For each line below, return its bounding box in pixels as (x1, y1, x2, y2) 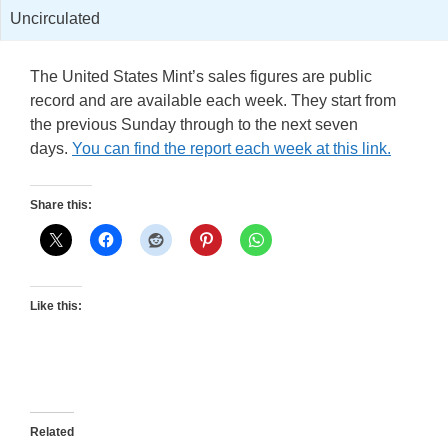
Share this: (30, 198, 92, 213)
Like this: (30, 299, 82, 314)
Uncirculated (10, 10, 100, 28)
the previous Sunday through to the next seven (30, 116, 358, 134)
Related (30, 425, 74, 440)
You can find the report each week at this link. (72, 140, 391, 158)
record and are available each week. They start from (30, 92, 396, 110)
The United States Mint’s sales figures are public (30, 68, 372, 86)
